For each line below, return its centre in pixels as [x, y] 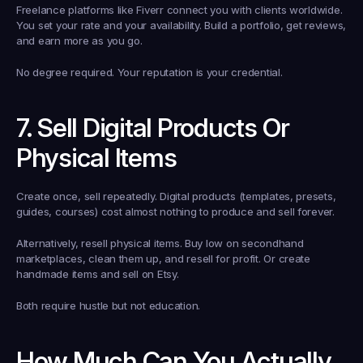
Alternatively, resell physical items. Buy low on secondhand [160, 243]
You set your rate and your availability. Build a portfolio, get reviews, [181, 25]
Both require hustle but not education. [108, 305]
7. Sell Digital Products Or [153, 128]
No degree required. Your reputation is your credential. [149, 72]
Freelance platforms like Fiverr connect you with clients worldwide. [179, 10]
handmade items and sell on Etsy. [98, 274]
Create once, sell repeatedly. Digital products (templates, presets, [176, 196]
